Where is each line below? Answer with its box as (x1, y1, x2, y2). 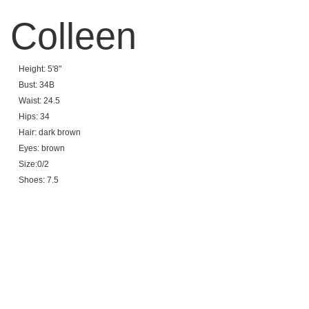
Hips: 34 (19, 112, 50, 121)
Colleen (10, 15, 137, 57)
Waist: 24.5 (19, 96, 60, 106)
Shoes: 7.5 (19, 175, 59, 185)
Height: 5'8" (19, 64, 61, 74)
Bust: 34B (19, 80, 54, 90)
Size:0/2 (19, 159, 49, 169)
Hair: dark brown (19, 128, 81, 137)
